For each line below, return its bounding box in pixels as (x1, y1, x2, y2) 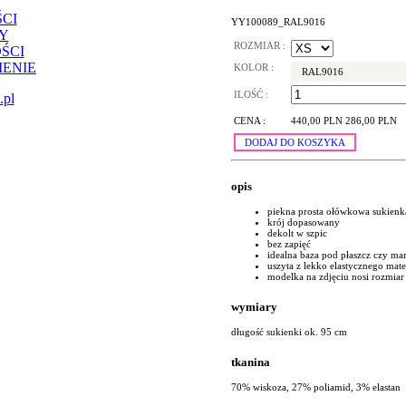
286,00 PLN (345, 115, 397, 127)
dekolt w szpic (267, 227, 327, 238)
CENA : (234, 115, 266, 127)
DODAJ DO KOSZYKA (245, 137, 345, 149)
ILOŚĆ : (234, 89, 268, 101)
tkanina (231, 354, 270, 369)
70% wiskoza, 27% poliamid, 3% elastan (231, 381, 401, 392)
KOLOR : (234, 62, 274, 73)
